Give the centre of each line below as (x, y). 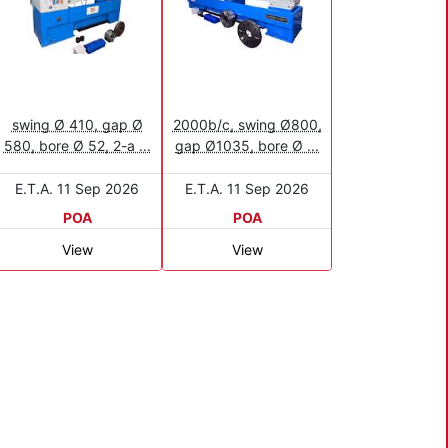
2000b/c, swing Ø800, (247, 124)
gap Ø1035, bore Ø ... (247, 145)
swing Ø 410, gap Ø (77, 124)
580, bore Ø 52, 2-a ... (77, 145)
